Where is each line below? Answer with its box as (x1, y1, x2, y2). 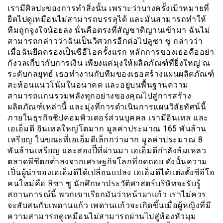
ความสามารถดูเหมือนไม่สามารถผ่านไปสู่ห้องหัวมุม (7, 211, 197, 221)
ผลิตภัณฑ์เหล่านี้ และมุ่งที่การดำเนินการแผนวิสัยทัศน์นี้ (7, 102, 206, 111)
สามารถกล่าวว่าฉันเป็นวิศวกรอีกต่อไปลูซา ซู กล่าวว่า (7, 36, 203, 46)
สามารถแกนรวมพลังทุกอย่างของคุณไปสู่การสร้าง (7, 91, 191, 101)
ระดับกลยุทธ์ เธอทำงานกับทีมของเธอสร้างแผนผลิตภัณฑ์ (7, 69, 214, 79)
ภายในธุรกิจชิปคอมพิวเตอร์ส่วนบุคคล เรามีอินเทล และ (7, 112, 209, 122)
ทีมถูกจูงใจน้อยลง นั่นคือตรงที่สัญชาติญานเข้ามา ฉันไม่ (7, 25, 210, 35)
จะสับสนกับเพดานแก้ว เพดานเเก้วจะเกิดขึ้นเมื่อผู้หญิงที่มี (7, 200, 211, 210)
